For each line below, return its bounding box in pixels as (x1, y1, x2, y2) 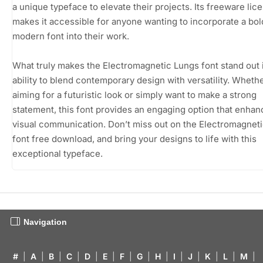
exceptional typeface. (12, 147, 103, 159)
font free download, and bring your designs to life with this (12, 133, 257, 144)
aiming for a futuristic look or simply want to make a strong (12, 89, 257, 100)
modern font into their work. (12, 30, 129, 42)
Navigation (23, 217, 67, 227)
